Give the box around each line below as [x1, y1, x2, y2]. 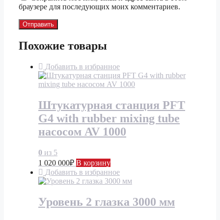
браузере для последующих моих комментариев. [19, 2, 180, 11]
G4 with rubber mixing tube [38, 111, 180, 125]
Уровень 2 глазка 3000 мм [38, 195, 175, 208]
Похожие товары [19, 39, 107, 52]
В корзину [76, 158, 110, 167]
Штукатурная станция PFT [38, 98, 185, 111]
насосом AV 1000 [38, 125, 126, 138]
